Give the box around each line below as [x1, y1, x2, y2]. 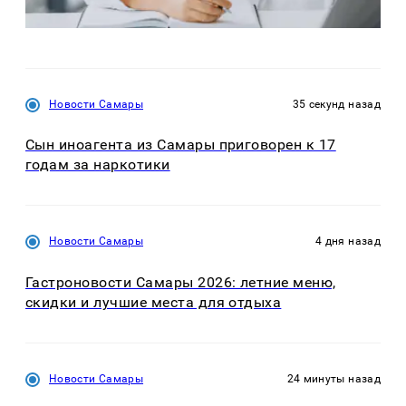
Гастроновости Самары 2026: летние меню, [25, 273, 336, 291]
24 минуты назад [286, 372, 381, 385]
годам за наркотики [25, 156, 170, 174]
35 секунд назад [292, 97, 381, 111]
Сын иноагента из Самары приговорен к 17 [25, 136, 336, 154]
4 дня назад [315, 235, 381, 248]
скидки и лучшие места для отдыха [25, 293, 282, 311]
